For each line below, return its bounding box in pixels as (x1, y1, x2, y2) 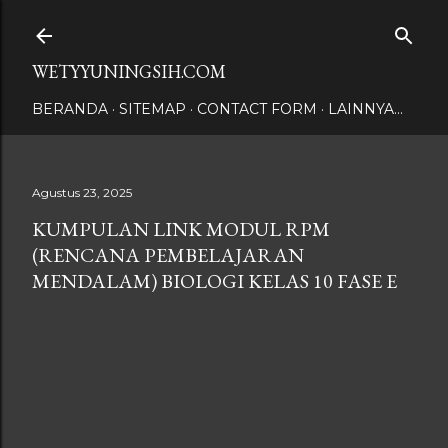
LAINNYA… (328, 100, 403, 118)
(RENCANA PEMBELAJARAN (32, 242, 304, 268)
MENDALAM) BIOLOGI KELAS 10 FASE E (32, 268, 397, 294)
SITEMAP (119, 100, 186, 118)
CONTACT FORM (197, 100, 317, 118)
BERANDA (32, 100, 108, 118)
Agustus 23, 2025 (32, 185, 132, 200)
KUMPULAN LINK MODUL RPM (32, 216, 330, 242)
